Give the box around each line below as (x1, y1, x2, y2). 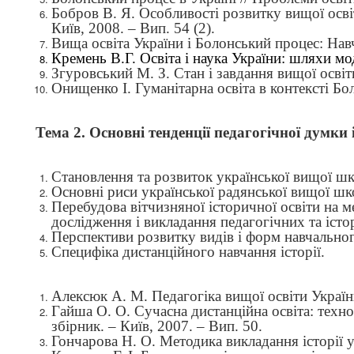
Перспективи (51, 228, 137, 245)
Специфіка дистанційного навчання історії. (51, 243, 325, 260)
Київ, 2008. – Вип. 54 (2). (51, 20, 215, 36)
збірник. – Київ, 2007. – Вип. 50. (51, 318, 262, 334)
